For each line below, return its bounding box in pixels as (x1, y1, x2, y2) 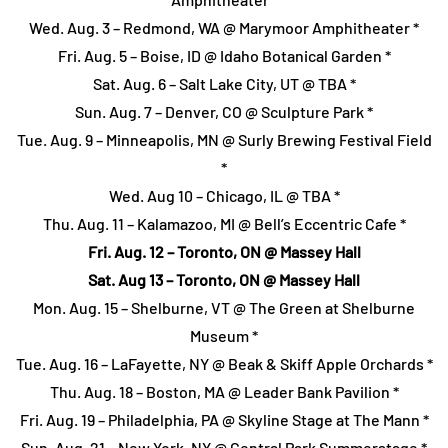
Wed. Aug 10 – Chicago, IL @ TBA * (108, 186, 340, 206)
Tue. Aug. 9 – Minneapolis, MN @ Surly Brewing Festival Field (16, 130, 432, 150)
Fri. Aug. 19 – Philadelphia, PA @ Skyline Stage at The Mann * (19, 410, 429, 430)
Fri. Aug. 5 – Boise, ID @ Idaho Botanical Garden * (57, 46, 391, 66)
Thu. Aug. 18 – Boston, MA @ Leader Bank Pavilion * (49, 382, 399, 402)
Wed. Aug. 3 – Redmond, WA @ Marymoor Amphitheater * (29, 18, 419, 38)
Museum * (190, 326, 258, 346)
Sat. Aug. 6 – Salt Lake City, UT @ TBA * (92, 74, 356, 94)
